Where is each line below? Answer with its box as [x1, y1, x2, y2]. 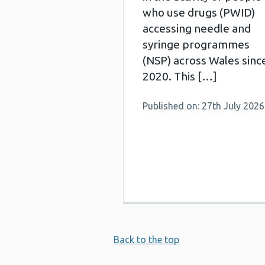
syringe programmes [143, 38, 250, 51]
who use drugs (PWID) [143, 6, 255, 19]
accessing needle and [143, 22, 251, 35]
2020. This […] [143, 70, 217, 83]
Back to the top [114, 234, 179, 245]
